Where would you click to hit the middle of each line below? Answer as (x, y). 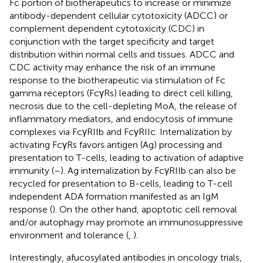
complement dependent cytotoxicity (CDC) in (107, 28)
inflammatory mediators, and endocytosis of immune (121, 119)
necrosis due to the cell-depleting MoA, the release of (123, 106)
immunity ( (32, 170)
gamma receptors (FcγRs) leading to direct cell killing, (121, 93)
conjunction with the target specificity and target (112, 41)
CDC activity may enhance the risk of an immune (112, 67)
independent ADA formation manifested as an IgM (114, 196)
